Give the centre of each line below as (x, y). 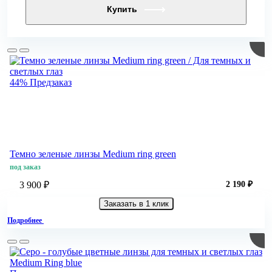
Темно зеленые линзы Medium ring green (93, 154)
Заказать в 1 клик (136, 204)
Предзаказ (51, 83)
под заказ (25, 167)
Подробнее (25, 221)
